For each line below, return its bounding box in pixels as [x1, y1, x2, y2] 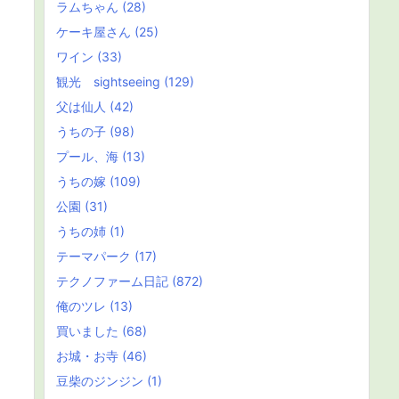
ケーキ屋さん [56, 24, 134, 39]
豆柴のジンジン [56, 373, 147, 388]
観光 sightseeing [56, 74, 164, 89]
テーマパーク [56, 248, 134, 264]
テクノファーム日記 [56, 273, 172, 289]
